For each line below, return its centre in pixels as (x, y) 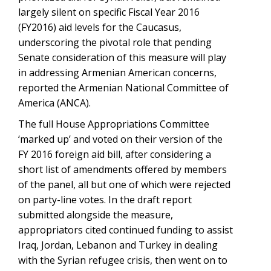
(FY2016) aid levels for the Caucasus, (100, 27)
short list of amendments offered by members (122, 169)
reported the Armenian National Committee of (123, 88)
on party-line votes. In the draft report (105, 200)
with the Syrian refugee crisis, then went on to (123, 260)
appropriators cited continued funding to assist (126, 230)
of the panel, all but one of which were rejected (124, 184)
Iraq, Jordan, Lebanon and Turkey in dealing (118, 245)
